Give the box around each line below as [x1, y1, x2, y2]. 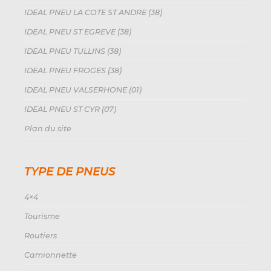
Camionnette [24, 250, 77, 260]
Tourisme [24, 212, 60, 221]
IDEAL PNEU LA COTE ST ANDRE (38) [24, 8, 162, 17]
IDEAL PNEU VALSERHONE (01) [24, 85, 142, 94]
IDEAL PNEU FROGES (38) [24, 66, 122, 75]
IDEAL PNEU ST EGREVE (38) [24, 27, 131, 36]
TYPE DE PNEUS [24, 165, 115, 178]
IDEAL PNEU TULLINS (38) [24, 47, 121, 56]
